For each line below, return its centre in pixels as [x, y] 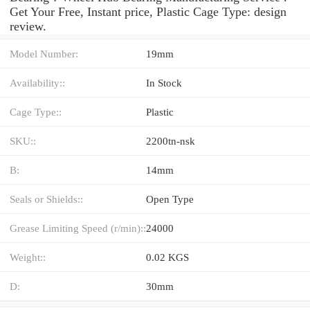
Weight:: [28, 257]
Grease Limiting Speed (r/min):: [78, 228]
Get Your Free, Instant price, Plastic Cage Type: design [148, 11]
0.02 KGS [167, 257]
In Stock [164, 82]
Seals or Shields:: [46, 199]
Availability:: [37, 82]
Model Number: [44, 53]
